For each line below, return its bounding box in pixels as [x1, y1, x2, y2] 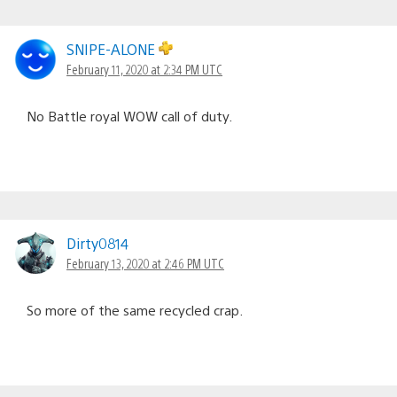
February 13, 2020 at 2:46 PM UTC [66, 254, 224, 271]
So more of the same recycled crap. [27, 300, 243, 318]
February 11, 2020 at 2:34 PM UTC [66, 60, 222, 77]
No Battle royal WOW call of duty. [27, 106, 232, 124]
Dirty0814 [66, 233, 128, 253]
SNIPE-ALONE [66, 39, 159, 58]
